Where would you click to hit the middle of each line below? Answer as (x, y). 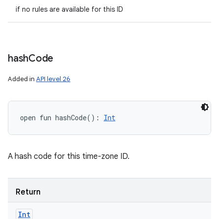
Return (28, 192)
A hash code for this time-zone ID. (69, 156)
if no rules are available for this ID (69, 9)
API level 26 (53, 79)
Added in (22, 79)
